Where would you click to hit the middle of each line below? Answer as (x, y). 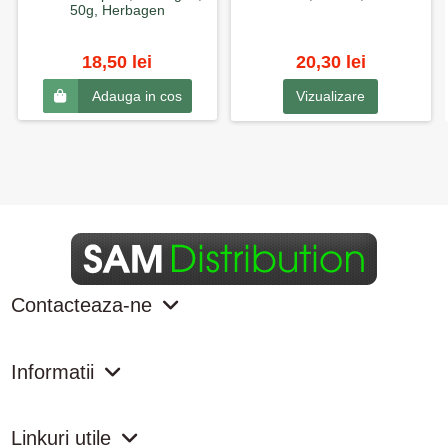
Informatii (52, 371)
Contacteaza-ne (81, 305)
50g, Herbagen (117, 10)
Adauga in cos (136, 96)
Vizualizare (331, 96)
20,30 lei (330, 61)
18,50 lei (117, 61)
